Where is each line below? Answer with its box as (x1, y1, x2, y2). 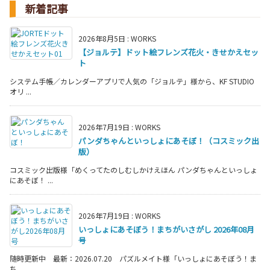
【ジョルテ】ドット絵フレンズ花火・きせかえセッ (78, 46, 259, 58)
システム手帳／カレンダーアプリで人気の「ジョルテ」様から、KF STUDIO (10, 75, 254, 86)
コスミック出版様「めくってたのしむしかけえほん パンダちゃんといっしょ (10, 164, 257, 175)
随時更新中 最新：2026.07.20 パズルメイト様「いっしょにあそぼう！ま (10, 253, 257, 263)
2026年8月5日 (78, 33, 125, 43)
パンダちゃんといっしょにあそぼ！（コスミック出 (78, 134, 259, 146)
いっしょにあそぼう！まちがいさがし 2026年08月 (78, 223, 254, 235)
